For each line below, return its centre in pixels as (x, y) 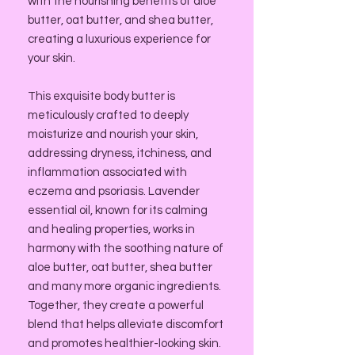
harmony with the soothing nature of (126, 248)
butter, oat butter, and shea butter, (120, 20)
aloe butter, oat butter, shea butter (120, 267)
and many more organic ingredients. (124, 286)
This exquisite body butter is (101, 96)
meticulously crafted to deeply (108, 115)
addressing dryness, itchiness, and (120, 153)
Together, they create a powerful (116, 305)
